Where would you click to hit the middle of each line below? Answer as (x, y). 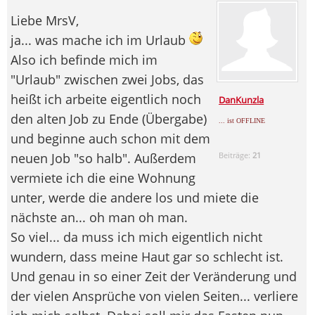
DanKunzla (242, 99)
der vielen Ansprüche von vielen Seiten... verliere (154, 296)
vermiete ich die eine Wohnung (103, 178)
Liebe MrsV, (45, 20)
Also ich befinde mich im (84, 59)
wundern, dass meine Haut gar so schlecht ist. (147, 256)
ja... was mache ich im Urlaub (100, 40)
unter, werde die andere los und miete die (135, 197)
